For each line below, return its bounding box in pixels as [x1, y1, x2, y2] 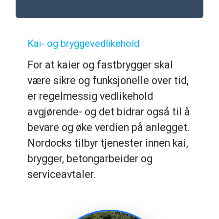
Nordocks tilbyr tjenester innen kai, [27, 137, 188, 149]
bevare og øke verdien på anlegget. [27, 121, 190, 133]
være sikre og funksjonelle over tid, [27, 74, 189, 87]
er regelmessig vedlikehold [27, 90, 153, 102]
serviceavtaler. [27, 168, 96, 180]
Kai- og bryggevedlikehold [27, 38, 139, 49]
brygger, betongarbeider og [27, 153, 153, 165]
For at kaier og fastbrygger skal [27, 59, 173, 71]
